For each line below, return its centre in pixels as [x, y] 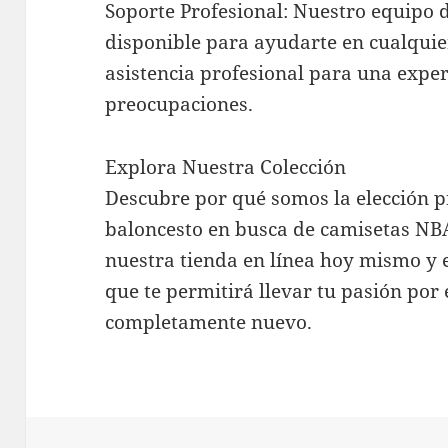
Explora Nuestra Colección [226, 167]
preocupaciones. [179, 104]
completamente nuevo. [209, 322]
